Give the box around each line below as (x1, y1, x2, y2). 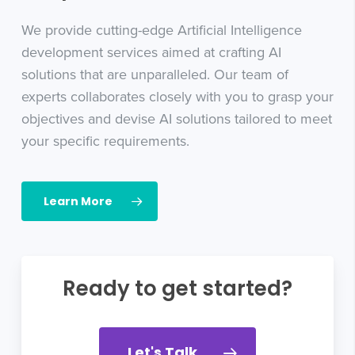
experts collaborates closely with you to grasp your (21, 87, 334, 105)
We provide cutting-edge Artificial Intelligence (21, 21, 302, 39)
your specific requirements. (21, 132, 189, 150)
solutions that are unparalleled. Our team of (21, 65, 288, 83)
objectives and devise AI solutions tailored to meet (21, 109, 332, 128)
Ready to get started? (62, 274, 292, 303)
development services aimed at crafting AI (21, 43, 281, 61)
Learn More (43, 193, 113, 209)
